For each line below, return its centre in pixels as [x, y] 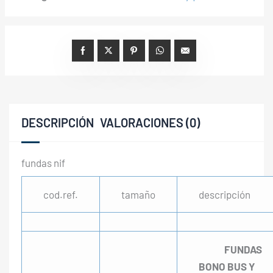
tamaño [138, 195]
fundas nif [43, 163]
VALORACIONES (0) [150, 123]
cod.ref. [61, 195]
